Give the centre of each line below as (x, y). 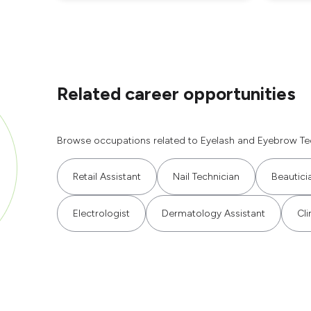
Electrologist (101, 213)
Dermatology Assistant (213, 213)
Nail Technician (206, 177)
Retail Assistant (107, 177)
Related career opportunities (176, 94)
